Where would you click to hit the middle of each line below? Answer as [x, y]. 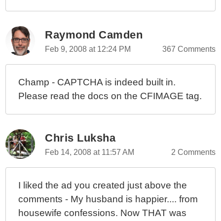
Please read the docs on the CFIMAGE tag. [110, 96]
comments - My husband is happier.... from [108, 199]
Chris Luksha [80, 138]
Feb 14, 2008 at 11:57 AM [90, 152]
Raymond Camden [94, 35]
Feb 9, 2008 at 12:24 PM [88, 49]
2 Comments [193, 152]
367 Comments [189, 49]
